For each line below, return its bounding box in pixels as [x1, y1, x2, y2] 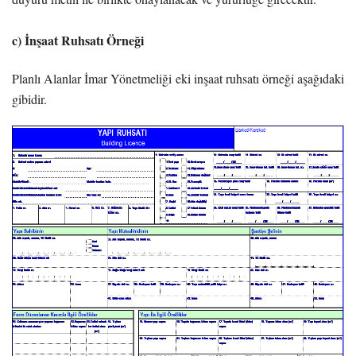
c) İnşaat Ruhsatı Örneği [12, 30, 144, 49]
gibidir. [12, 90, 47, 107]
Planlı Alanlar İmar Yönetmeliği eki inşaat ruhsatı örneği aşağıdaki [12, 69, 344, 87]
